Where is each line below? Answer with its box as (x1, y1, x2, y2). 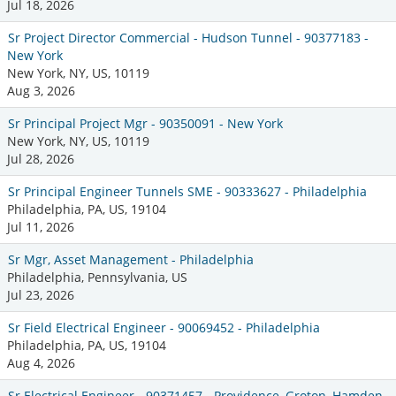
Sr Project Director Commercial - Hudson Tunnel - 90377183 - (8, 28, 369, 46)
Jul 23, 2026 (7, 286, 74, 303)
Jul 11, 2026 (7, 217, 74, 235)
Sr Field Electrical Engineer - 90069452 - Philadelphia (8, 318, 320, 336)
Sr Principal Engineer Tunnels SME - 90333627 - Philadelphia (8, 182, 367, 200)
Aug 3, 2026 (7, 81, 75, 99)
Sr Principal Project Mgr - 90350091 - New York (8, 114, 283, 132)
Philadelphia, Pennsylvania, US (7, 268, 187, 286)
